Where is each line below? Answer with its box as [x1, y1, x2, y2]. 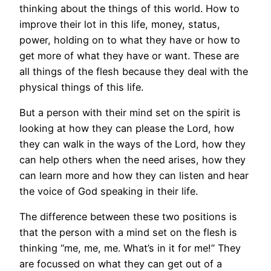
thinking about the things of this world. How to [19, 2, 240, 15]
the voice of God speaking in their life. [19, 184, 198, 197]
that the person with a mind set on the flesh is [19, 226, 237, 239]
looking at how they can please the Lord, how [19, 122, 234, 134]
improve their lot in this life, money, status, [19, 18, 220, 30]
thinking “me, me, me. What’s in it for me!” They [19, 242, 241, 255]
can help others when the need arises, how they [19, 153, 246, 166]
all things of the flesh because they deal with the [19, 65, 248, 77]
